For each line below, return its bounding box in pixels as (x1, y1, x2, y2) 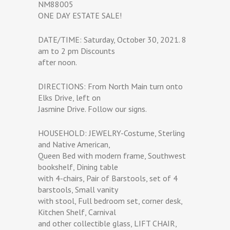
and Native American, (38, 139, 110, 149)
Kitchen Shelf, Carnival (38, 206, 116, 217)
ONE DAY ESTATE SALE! (38, 10, 122, 21)
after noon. (38, 56, 77, 67)
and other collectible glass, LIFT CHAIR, (38, 218, 177, 228)
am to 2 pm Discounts (38, 45, 115, 56)
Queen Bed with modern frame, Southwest (38, 150, 186, 161)
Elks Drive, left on (38, 92, 101, 103)
